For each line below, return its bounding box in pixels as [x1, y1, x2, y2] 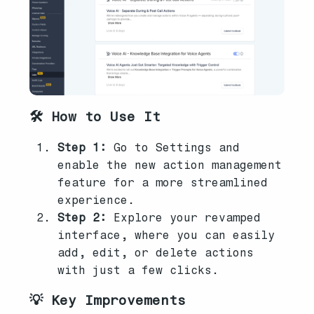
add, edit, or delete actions [57, 246, 254, 260]
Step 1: [57, 141, 107, 155]
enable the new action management [57, 158, 282, 172]
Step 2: [57, 211, 107, 225]
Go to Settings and [107, 141, 240, 155]
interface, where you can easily [57, 228, 275, 243]
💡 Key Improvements [29, 292, 186, 309]
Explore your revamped [107, 211, 261, 225]
